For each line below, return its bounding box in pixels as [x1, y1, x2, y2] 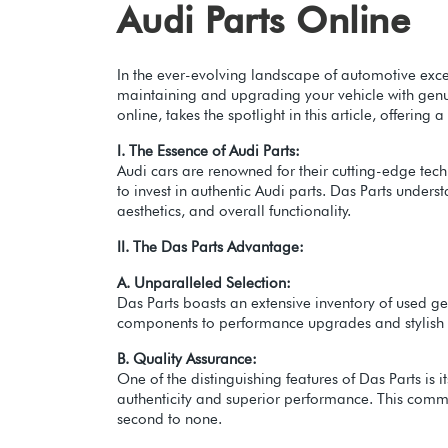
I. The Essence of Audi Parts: [117, 142, 300, 161]
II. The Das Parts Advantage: [117, 238, 304, 257]
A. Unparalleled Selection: [117, 274, 291, 293]
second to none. [117, 410, 222, 429]
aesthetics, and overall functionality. [117, 202, 351, 221]
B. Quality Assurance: [117, 350, 257, 369]
